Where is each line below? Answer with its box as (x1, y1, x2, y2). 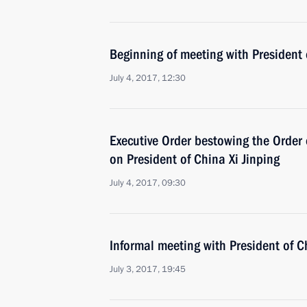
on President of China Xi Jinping (110, 151, 280, 167)
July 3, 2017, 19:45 (110, 263, 186, 275)
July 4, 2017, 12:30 (110, 72, 186, 84)
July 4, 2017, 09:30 (110, 177, 186, 189)
